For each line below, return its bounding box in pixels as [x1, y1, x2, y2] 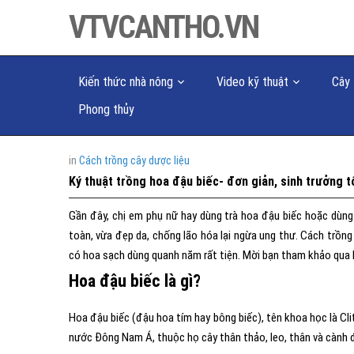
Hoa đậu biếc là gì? [69, 271, 201, 291]
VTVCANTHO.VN [69, 9, 258, 46]
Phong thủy [78, 102, 134, 117]
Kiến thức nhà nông [78, 74, 173, 89]
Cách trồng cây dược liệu [79, 154, 190, 167]
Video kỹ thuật [217, 74, 288, 89]
